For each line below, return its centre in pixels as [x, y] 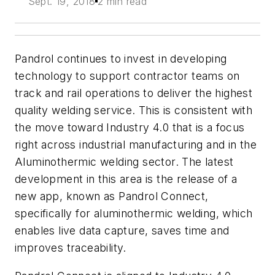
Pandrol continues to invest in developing [121, 59]
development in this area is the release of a [126, 179]
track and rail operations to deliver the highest [134, 93]
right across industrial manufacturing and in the [136, 145]
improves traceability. [71, 248]
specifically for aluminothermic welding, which [134, 214]
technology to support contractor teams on [127, 76]
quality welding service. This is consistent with [134, 110]
